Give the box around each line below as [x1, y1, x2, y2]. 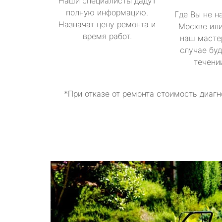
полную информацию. [66, 7, 148, 17]
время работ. [82, 31, 132, 41]
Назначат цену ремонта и [58, 19, 156, 29]
